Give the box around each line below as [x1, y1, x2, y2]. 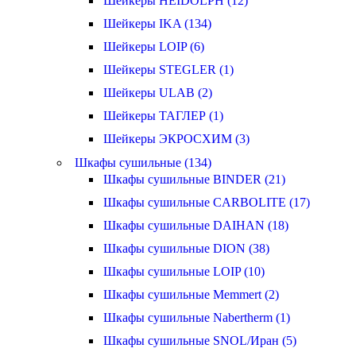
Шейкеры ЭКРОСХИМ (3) [103, 132, 250, 145]
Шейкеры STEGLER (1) [103, 63, 234, 76]
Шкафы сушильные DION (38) [103, 242, 269, 255]
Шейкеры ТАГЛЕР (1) [103, 109, 223, 122]
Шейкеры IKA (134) [103, 17, 211, 30]
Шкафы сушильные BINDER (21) [103, 172, 285, 186]
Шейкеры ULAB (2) [103, 86, 212, 99]
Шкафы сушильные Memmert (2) [103, 288, 279, 301]
